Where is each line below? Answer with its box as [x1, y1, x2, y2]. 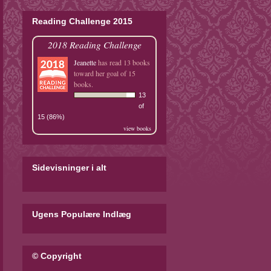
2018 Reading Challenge [47, 38, 142, 51]
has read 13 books [96, 57, 150, 68]
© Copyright [32, 251, 82, 261]
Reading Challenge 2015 [32, 16, 132, 27]
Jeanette [74, 57, 96, 68]
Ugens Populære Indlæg [32, 209, 131, 219]
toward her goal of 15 [74, 68, 135, 79]
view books [123, 124, 151, 133]
